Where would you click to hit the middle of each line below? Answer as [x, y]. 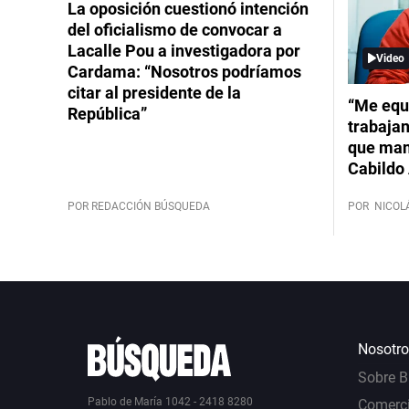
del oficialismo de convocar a [175, 29]
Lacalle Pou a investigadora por [184, 50]
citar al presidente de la [154, 92]
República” [107, 113]
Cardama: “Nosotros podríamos [184, 71]
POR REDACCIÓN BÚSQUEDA [139, 206]
